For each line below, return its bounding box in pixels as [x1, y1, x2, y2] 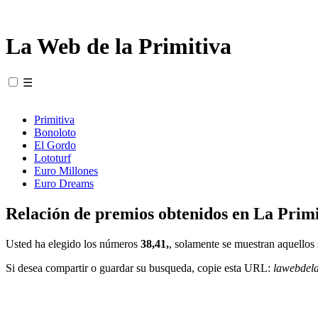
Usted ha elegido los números [6, 237, 141, 250]
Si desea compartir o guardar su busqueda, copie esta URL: [6, 261, 273, 274]
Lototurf [34, 151, 71, 164]
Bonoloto [34, 126, 76, 138]
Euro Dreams [34, 177, 94, 190]
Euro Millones [34, 164, 98, 177]
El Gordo [34, 138, 76, 151]
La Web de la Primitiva [6, 33, 231, 60]
